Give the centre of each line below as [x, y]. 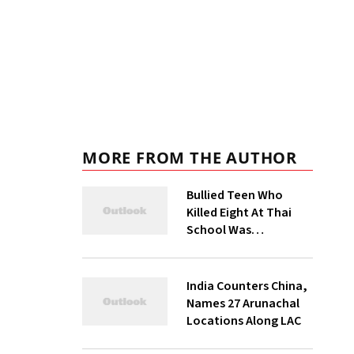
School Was [218, 230]
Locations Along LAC [243, 321]
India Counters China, [247, 286]
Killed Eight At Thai [239, 213]
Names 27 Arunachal [243, 303]
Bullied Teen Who [234, 195]
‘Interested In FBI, [236, 247]
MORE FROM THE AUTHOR [190, 158]
